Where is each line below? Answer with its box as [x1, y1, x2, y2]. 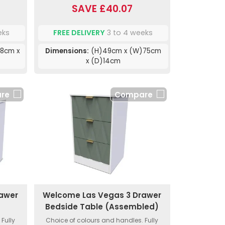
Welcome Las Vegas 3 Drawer [43, 189, 162, 200]
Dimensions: [45, 46, 89, 56]
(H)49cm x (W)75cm [88, 46, 161, 56]
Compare [114, 89, 153, 100]
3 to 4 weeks [105, 28, 153, 38]
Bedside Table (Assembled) [45, 201, 159, 212]
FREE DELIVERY [53, 28, 105, 38]
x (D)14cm [85, 56, 121, 66]
